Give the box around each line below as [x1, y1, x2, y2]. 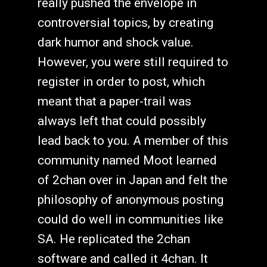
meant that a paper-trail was [37, 94, 191, 108]
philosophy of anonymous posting [37, 192, 223, 207]
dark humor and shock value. [37, 35, 194, 49]
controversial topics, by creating [37, 15, 213, 30]
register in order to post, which [37, 74, 205, 89]
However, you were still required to [37, 54, 228, 69]
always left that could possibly [37, 113, 206, 128]
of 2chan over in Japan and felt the [37, 172, 228, 187]
